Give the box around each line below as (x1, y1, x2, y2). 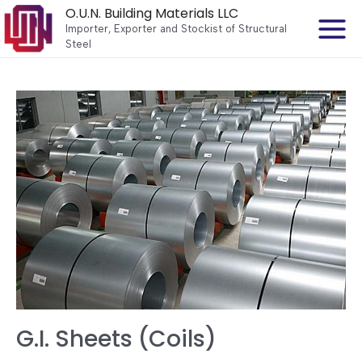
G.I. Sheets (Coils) (16, 322, 217, 355)
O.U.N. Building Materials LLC (65, 4, 238, 23)
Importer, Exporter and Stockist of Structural (65, 23, 287, 36)
